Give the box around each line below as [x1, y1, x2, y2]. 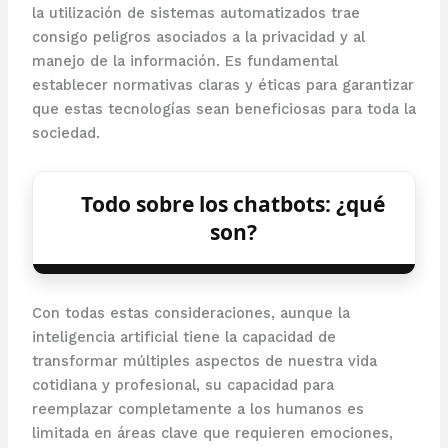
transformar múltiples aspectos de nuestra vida [31, 352, 377, 371]
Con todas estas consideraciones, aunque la [31, 304, 350, 323]
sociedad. [31, 124, 100, 143]
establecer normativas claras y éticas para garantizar [31, 76, 414, 95]
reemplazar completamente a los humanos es [31, 400, 364, 419]
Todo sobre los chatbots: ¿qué [81, 190, 385, 219]
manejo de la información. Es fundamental [31, 52, 338, 71]
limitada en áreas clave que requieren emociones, [31, 424, 393, 443]
